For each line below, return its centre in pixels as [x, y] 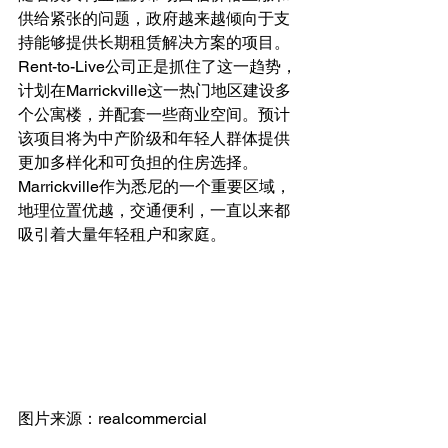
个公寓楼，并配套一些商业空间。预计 [154, 114]
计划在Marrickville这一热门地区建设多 [154, 90]
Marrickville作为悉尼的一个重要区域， [154, 186]
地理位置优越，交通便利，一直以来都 [154, 210]
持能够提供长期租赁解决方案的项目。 [154, 42]
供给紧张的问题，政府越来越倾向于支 [154, 18]
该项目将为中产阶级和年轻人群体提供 [154, 138]
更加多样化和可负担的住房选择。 [138, 162]
